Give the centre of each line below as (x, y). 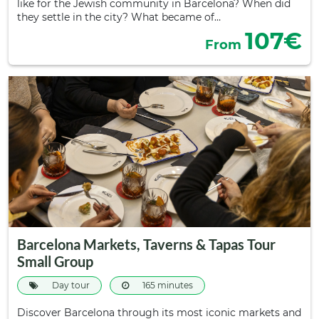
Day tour (70, 285)
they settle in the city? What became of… (119, 17)
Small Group (55, 261)
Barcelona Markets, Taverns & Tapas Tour (146, 244)
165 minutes (167, 285)
